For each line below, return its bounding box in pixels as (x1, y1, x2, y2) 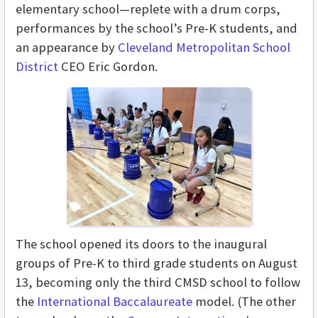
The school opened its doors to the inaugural (16, 236, 267, 253)
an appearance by (16, 39, 118, 56)
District (16, 58, 58, 75)
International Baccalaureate (37, 293, 192, 310)
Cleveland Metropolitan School (118, 39, 290, 56)
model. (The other (192, 293, 296, 310)
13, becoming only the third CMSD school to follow (16, 274, 300, 291)
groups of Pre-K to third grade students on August (16, 255, 297, 272)
